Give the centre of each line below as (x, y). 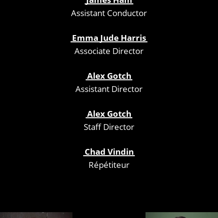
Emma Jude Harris (109, 37)
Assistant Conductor (109, 13)
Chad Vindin (109, 151)
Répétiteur (109, 164)
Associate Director (109, 51)
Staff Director (109, 127)
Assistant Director (109, 89)
